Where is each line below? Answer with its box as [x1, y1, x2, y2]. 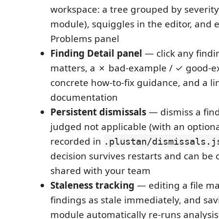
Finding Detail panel [50, 46, 142, 60]
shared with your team [50, 164, 151, 177]
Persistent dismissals [50, 105, 146, 118]
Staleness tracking [50, 178, 134, 192]
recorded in [50, 134, 104, 148]
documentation [50, 90, 118, 104]
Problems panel [50, 32, 119, 45]
